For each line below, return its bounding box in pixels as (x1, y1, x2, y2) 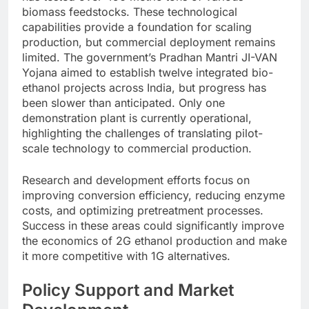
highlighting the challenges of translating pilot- (22, 126, 263, 140)
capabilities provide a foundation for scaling (22, 19, 252, 34)
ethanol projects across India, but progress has (22, 80, 266, 94)
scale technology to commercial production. (22, 141, 252, 155)
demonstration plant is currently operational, (22, 110, 252, 125)
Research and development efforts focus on (22, 172, 250, 187)
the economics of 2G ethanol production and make (22, 233, 287, 248)
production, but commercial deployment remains (22, 34, 275, 49)
